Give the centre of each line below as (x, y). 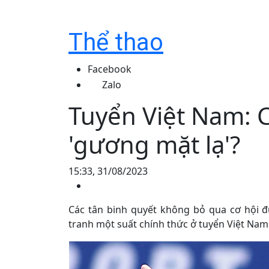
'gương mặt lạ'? (154, 144)
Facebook (110, 69)
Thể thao (116, 42)
